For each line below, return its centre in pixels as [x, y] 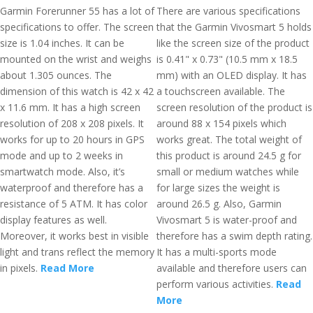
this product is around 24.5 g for [229, 155]
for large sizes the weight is [218, 188]
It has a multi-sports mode [217, 252]
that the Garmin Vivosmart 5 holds [234, 27]
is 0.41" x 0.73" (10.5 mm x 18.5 [227, 59]
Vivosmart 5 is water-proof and [227, 220]
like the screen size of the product [233, 43]
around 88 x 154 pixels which [221, 123]
